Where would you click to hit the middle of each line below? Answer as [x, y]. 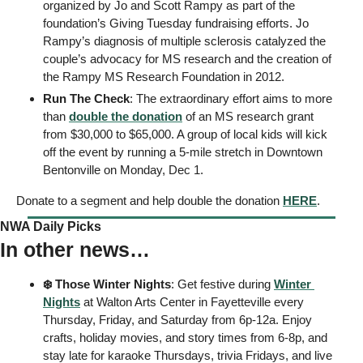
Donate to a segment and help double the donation [149, 201]
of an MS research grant [248, 117]
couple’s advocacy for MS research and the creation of [187, 59]
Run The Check [86, 99]
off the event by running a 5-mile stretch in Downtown [183, 152]
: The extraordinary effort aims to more [231, 99]
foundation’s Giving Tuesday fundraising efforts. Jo [176, 23]
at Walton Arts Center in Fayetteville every [192, 302]
